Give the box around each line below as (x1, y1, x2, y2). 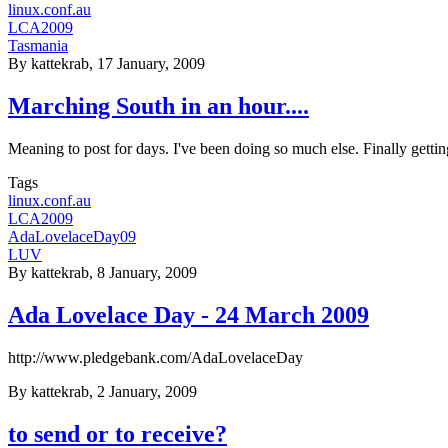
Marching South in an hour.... (8, 93, 309, 120)
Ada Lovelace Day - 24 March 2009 (8, 302, 369, 329)
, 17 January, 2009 (89, 55, 205, 73)
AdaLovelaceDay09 (8, 228, 136, 246)
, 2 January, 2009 (89, 383, 197, 401)
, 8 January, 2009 (89, 264, 197, 282)
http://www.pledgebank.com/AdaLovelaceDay (8, 349, 303, 367)
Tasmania (8, 37, 68, 55)
